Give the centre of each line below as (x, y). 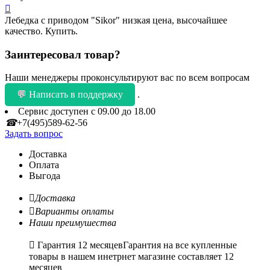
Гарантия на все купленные (180, 245)
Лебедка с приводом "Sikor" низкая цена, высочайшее (116, 20)
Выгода (45, 176)
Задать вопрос (34, 134)
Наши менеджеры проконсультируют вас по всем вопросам (127, 78)
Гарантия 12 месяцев (80, 245)
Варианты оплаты (74, 212)
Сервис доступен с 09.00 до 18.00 (87, 111)
